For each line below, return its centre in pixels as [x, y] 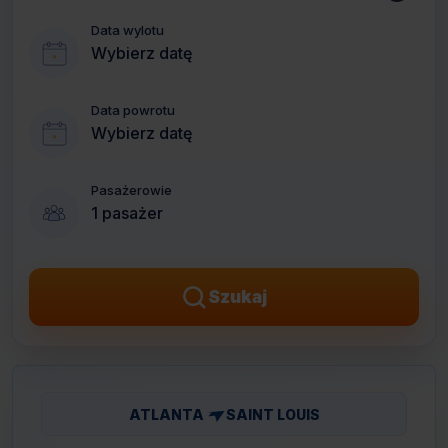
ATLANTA [166, 414]
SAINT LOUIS [272, 414]
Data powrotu [133, 109]
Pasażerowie [131, 189]
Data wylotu [127, 29]
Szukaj [237, 297]
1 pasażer [127, 213]
